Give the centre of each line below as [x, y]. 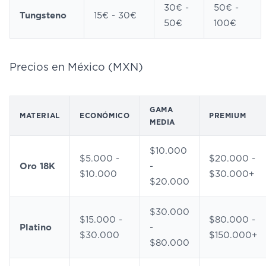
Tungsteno [43, 15]
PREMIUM [228, 115]
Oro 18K [37, 166]
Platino [36, 227]
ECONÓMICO [105, 115]
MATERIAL [40, 115]
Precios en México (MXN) [76, 67]
